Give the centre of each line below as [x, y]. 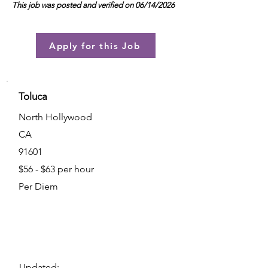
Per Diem [38, 186]
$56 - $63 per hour [56, 169]
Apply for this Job [95, 45]
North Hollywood [55, 117]
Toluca [33, 96]
